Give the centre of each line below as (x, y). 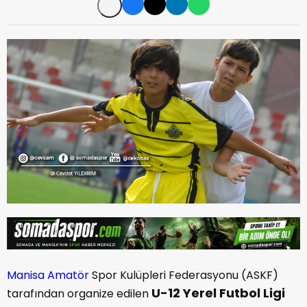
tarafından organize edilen (79, 294)
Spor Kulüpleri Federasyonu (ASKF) (184, 275)
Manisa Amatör (48, 275)
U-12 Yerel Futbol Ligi (218, 293)
